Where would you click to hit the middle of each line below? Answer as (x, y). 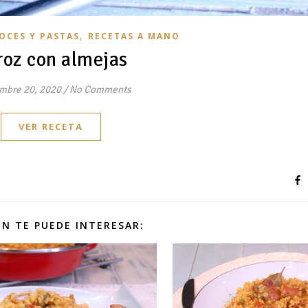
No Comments (100, 89)
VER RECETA (51, 126)
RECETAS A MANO (134, 36)
